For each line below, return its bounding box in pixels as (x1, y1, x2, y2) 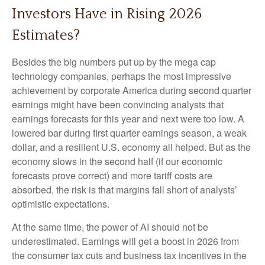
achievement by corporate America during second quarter (12, 83, 251, 98)
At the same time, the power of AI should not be (12, 220, 208, 234)
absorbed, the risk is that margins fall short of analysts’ (12, 183, 237, 197)
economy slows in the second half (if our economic (12, 154, 222, 169)
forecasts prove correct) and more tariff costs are (12, 169, 212, 183)
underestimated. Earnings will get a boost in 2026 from (12, 234, 239, 248)
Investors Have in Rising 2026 (12, 7, 202, 22)
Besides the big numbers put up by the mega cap (12, 55, 216, 69)
